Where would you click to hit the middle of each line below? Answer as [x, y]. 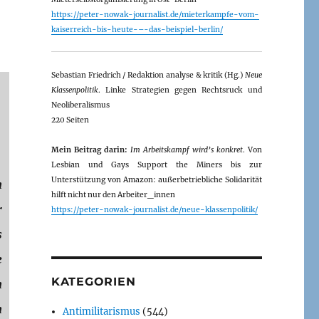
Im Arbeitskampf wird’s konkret [186, 150]
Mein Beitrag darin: [89, 150]
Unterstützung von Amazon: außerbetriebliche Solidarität [156, 179]
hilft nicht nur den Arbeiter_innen [113, 194]
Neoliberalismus [80, 105]
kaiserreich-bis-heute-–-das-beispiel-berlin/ [137, 29]
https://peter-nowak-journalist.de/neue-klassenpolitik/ [154, 209]
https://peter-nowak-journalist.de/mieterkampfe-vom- [155, 14]
